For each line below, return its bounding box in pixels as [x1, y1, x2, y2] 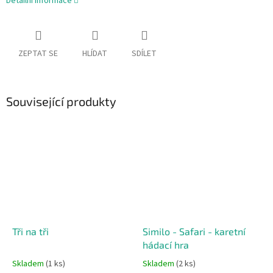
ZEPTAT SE [18, 48, 58, 60]
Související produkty [6, 94, 116, 109]
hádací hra [143, 238, 189, 250]
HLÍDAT [82, 48, 107, 60]
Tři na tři [12, 225, 49, 237]
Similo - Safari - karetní [143, 225, 246, 237]
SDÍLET [132, 48, 157, 60]
